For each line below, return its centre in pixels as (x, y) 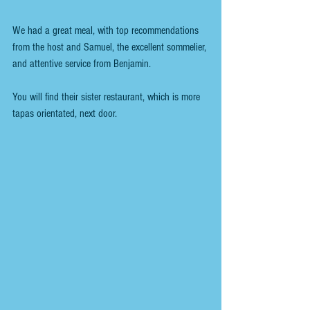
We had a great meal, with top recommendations (107, 31)
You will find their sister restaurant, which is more (108, 97)
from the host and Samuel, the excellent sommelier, (111, 47)
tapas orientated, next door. (65, 114)
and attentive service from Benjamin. (82, 64)
